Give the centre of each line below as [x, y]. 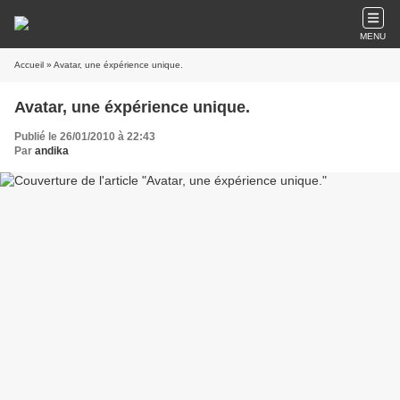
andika [52, 151]
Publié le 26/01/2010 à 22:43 [85, 137]
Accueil [29, 65]
